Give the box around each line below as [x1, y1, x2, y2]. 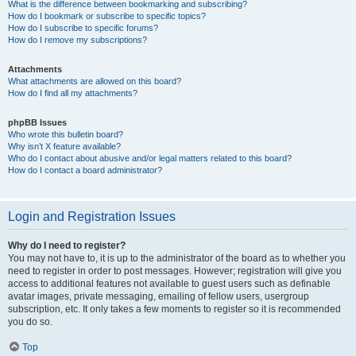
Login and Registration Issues [8, 210, 176, 223]
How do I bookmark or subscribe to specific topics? [8, 11, 206, 21]
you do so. [8, 316, 52, 327]
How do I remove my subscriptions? [8, 35, 147, 44]
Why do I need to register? [8, 240, 126, 251]
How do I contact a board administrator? [8, 165, 162, 175]
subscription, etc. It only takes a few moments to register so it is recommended [8, 304, 341, 315]
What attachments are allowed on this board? [8, 76, 181, 86]
